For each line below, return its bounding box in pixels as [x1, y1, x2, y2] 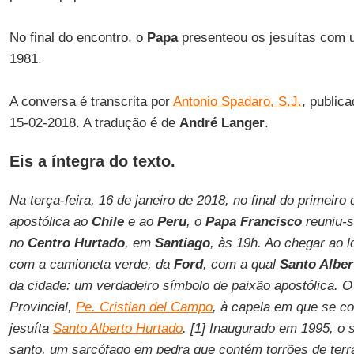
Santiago [154, 235, 210, 250]
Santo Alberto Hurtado [52, 321, 183, 336]
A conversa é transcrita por [9, 94, 173, 109]
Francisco [239, 214, 302, 229]
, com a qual [202, 257, 280, 272]
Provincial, [9, 299, 76, 314]
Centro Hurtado [27, 235, 125, 250]
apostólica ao [9, 214, 92, 229]
